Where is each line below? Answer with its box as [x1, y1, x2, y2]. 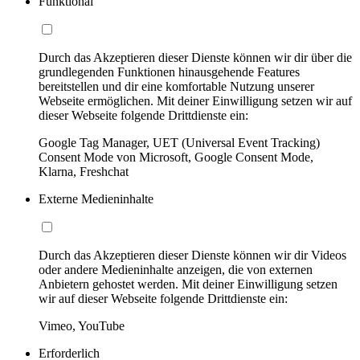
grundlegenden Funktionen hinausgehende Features [39, 64, 300, 79]
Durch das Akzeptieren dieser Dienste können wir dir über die [39, 50, 352, 64]
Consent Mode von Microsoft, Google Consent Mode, [39, 149, 313, 164]
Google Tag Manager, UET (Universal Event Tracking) [39, 135, 320, 149]
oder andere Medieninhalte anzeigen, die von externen [39, 262, 313, 276]
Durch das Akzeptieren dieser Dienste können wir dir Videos [39, 247, 346, 262]
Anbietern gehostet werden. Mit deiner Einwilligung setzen [39, 276, 337, 291]
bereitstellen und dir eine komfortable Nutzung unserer [39, 79, 314, 93]
